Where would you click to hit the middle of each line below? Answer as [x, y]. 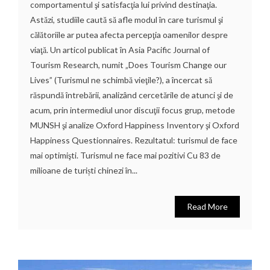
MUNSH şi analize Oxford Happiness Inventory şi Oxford [135, 125]
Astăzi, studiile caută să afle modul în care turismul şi [127, 19]
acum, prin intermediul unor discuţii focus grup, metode [133, 110]
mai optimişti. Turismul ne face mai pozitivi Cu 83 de [125, 155]
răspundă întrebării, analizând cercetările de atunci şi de [132, 95]
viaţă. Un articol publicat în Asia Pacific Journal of [120, 49]
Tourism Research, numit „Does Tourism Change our [128, 64]
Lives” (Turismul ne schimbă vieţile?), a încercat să [121, 80]
